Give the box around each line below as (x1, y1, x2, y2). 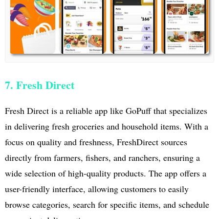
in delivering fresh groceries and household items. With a (5, 120, 208, 132)
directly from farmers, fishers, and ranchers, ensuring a (5, 151, 200, 163)
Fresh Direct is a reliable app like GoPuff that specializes (5, 104, 207, 116)
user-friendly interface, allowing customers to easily (5, 182, 189, 195)
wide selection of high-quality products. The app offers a (5, 167, 206, 179)
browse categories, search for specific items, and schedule (5, 198, 209, 210)
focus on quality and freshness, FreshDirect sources (5, 135, 187, 148)
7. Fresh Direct (5, 76, 74, 93)
